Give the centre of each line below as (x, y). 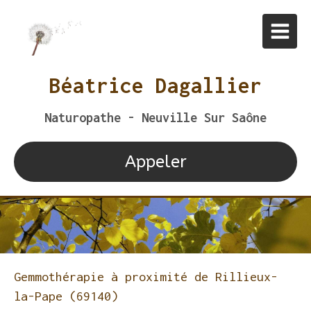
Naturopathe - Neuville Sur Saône (155, 118)
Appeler (155, 162)
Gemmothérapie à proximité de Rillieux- (146, 277)
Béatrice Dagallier (155, 85)
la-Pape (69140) (66, 296)
